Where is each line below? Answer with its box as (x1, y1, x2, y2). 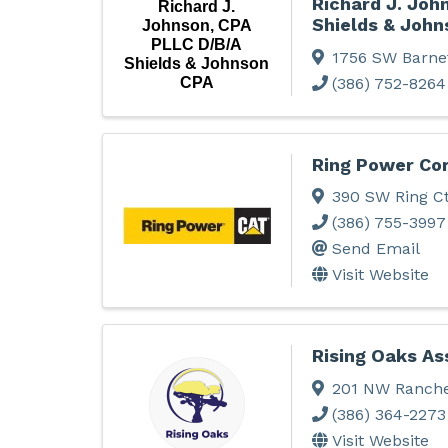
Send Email (331, 239, 420, 259)
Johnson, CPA (141, 16, 252, 34)
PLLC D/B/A (151, 35, 243, 53)
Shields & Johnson (124, 54, 270, 72)
